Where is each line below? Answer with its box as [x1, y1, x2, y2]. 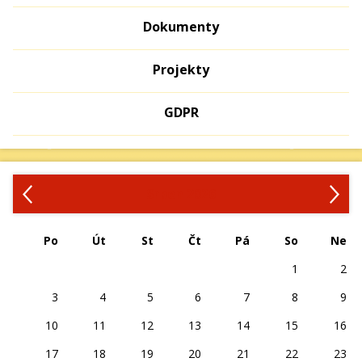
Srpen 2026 [146, 185, 216, 203]
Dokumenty [143, 18, 219, 36]
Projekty [153, 61, 209, 78]
